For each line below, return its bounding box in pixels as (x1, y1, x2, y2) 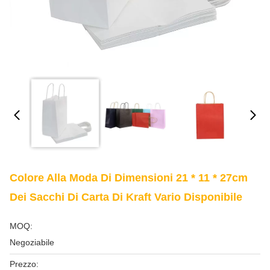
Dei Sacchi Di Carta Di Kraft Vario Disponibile (10, 191, 242, 203)
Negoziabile (10, 237, 54, 247)
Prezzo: (10, 259, 39, 269)
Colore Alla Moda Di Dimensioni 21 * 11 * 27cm (10, 172, 248, 184)
